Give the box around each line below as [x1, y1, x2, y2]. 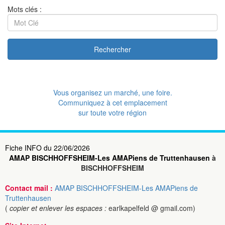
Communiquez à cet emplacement [58, 97, 167, 107]
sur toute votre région [78, 107, 147, 118]
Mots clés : [8, 4, 42, 14]
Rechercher [94, 44, 131, 54]
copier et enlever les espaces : [10, 203, 108, 213]
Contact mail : [5, 183, 55, 193]
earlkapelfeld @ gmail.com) [108, 203, 195, 213]
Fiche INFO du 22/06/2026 [5, 143, 90, 153]
